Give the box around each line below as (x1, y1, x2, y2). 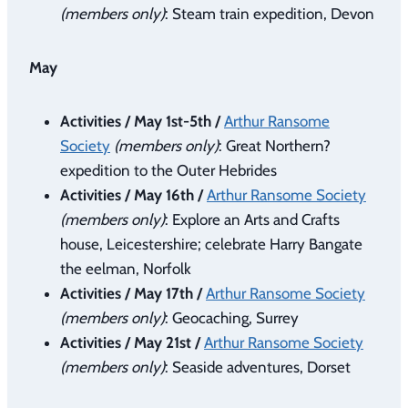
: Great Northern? (219, 136, 331, 155)
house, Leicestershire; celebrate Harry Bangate (60, 234, 362, 253)
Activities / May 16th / (60, 185, 203, 204)
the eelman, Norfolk (60, 259, 191, 278)
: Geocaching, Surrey (165, 308, 299, 327)
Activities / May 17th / (60, 283, 202, 302)
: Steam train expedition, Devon (165, 4, 374, 23)
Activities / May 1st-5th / (60, 111, 224, 130)
